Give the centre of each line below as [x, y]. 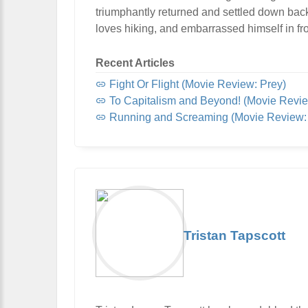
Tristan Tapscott [234, 235]
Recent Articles [135, 63]
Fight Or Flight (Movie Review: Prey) [196, 84]
